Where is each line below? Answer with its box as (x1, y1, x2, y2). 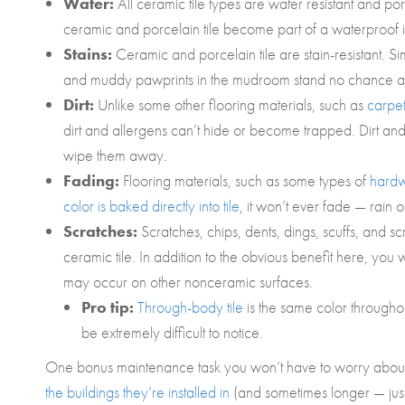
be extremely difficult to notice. (81, 322, 263, 343)
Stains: (63, 43, 116, 64)
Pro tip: (81, 297, 137, 317)
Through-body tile (137, 297, 243, 317)
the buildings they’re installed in (45, 381, 230, 402)
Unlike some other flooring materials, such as (98, 94, 367, 115)
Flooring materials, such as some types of (123, 170, 370, 191)
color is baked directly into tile (63, 195, 240, 216)
